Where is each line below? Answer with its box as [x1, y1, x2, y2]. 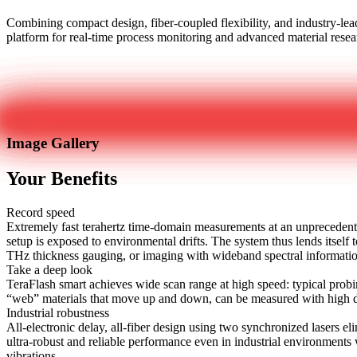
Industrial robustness [6, 306, 109, 320]
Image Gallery [6, 135, 100, 152]
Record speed [6, 206, 75, 220]
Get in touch [14, 59, 71, 72]
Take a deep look [6, 263, 92, 277]
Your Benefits [6, 168, 117, 190]
